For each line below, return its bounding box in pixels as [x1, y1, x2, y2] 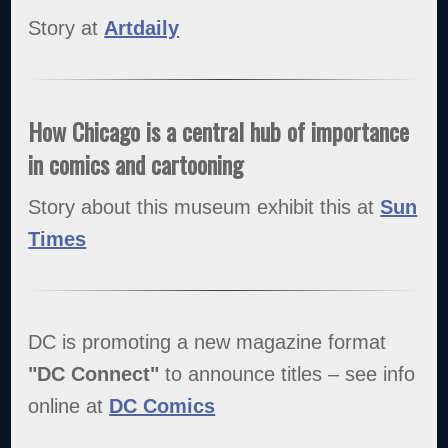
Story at [28, 16, 105, 39]
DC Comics [109, 394, 216, 417]
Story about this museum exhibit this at [28, 195, 381, 218]
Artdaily [104, 16, 180, 39]
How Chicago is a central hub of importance [28, 112, 410, 149]
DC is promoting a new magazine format [28, 330, 387, 353]
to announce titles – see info [165, 362, 416, 385]
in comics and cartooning [28, 145, 244, 182]
